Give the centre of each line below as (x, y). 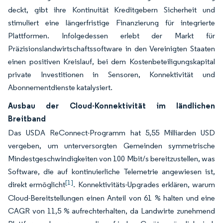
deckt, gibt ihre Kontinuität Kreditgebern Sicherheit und (111, 10)
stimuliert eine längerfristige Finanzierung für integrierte (111, 23)
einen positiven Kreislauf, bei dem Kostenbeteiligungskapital (111, 61)
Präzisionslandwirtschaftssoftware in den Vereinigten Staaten (111, 49)
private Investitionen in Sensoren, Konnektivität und (111, 74)
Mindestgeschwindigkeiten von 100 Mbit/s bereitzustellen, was (111, 159)
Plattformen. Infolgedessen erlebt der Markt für (111, 36)
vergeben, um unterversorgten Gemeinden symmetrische (111, 146)
